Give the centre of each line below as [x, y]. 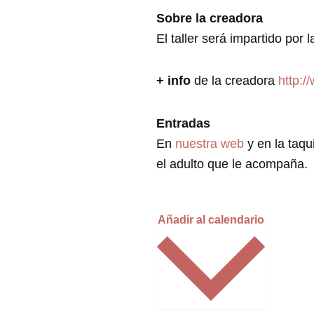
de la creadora [234, 81]
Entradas [183, 123]
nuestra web [211, 143]
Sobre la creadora [210, 18]
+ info [173, 81]
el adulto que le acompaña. [232, 164]
